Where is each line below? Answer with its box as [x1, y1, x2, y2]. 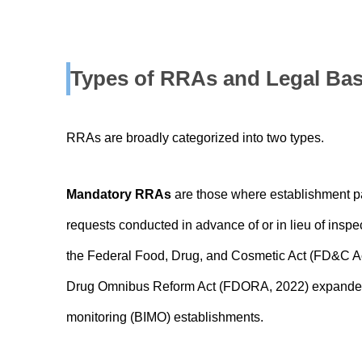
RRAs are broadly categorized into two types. [66, 131, 324, 145]
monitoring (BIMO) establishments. [66, 310, 263, 325]
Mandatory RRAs [66, 187, 171, 202]
